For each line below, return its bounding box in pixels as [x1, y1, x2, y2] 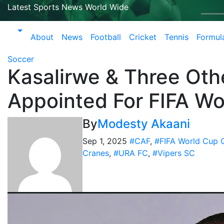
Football [90, 32, 121, 42]
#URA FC [113, 148, 148, 158]
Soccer [7, 54, 34, 64]
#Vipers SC [152, 148, 195, 158]
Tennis [164, 32, 188, 42]
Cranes [82, 148, 109, 158]
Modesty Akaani [97, 116, 190, 131]
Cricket [128, 32, 156, 42]
